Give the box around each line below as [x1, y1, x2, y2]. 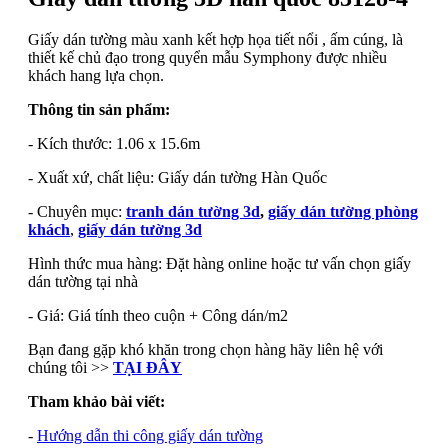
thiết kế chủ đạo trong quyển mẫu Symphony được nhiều [28, 49, 387, 67]
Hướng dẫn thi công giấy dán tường [37, 427, 263, 445]
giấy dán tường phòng [268, 203, 418, 221]
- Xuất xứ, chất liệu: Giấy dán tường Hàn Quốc [28, 169, 327, 187]
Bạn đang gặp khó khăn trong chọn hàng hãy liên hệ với [28, 341, 383, 359]
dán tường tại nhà [28, 273, 138, 291]
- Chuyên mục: [28, 203, 126, 221]
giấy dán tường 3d [78, 221, 202, 239]
